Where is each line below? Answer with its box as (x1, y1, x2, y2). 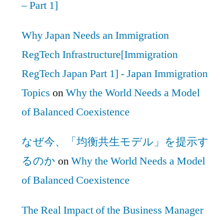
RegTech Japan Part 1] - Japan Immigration (22, 66, 208, 81)
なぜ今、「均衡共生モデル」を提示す (22, 135, 209, 149)
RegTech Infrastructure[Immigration (22, 47, 178, 61)
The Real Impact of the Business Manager (22, 203, 203, 217)
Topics (22, 85, 50, 100)
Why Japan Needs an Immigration (22, 28, 169, 42)
